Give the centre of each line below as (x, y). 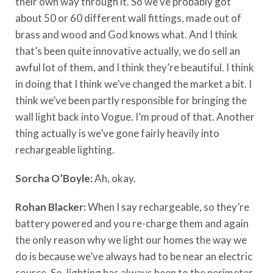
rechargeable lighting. (65, 149)
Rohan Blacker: (51, 207)
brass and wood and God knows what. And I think (126, 34)
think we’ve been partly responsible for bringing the (131, 100)
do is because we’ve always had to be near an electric (134, 256)
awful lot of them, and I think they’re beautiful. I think (135, 67)
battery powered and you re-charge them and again (132, 223)
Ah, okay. (115, 178)
